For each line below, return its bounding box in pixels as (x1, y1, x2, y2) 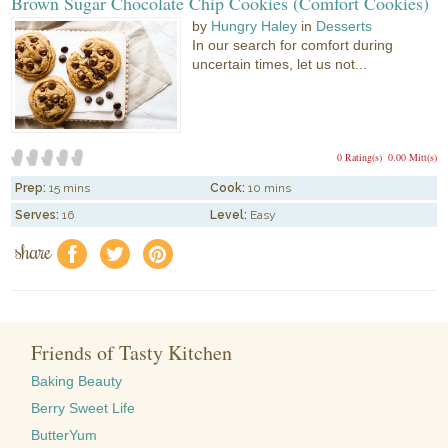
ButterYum (31, 427, 98, 444)
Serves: (15, 207, 60, 222)
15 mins (49, 180, 91, 195)
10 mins (248, 180, 292, 195)
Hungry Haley (211, 18, 298, 35)
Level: (210, 207, 248, 222)
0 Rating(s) (336, 149, 382, 164)
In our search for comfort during (192, 37, 394, 54)
